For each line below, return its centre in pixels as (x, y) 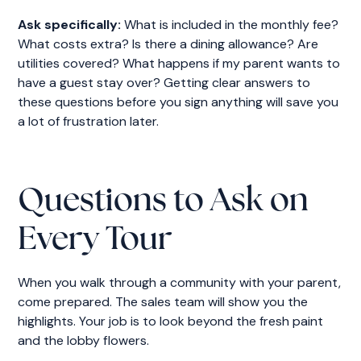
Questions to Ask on (164, 202)
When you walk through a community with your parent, (180, 282)
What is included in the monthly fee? (230, 24)
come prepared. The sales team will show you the (163, 301)
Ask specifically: (70, 24)
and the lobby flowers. (84, 340)
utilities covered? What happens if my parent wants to (179, 63)
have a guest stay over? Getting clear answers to (164, 82)
